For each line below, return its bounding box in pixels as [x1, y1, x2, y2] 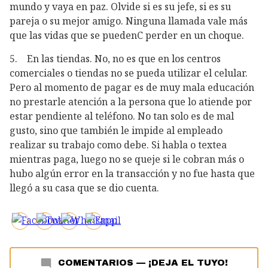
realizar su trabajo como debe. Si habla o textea [10, 138, 227, 151]
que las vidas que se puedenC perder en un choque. [10, 29, 244, 42]
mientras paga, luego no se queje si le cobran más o [10, 152, 244, 166]
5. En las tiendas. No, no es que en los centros [10, 51, 221, 65]
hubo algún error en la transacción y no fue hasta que [10, 166, 255, 180]
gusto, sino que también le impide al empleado [10, 123, 223, 137]
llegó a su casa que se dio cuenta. [10, 181, 159, 194]
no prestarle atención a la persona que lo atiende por [10, 95, 252, 108]
